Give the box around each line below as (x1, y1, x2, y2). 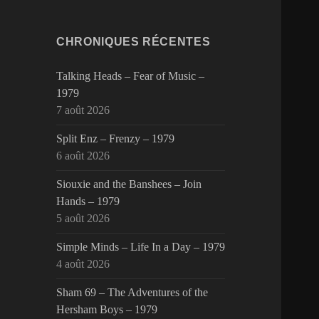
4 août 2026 (56, 258, 110, 271)
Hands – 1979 (56, 195, 120, 208)
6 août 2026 (56, 150, 110, 162)
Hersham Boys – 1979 (56, 303, 158, 316)
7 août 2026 (56, 104, 110, 117)
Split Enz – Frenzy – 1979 (56, 132, 175, 145)
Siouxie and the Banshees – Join (56, 178, 202, 191)
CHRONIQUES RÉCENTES (56, 36, 211, 48)
